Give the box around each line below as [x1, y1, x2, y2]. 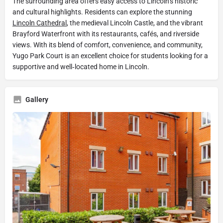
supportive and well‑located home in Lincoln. [12, 63, 149, 71]
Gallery [25, 96, 48, 104]
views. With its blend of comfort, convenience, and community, [12, 41, 203, 49]
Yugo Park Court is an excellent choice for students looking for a [12, 52, 208, 60]
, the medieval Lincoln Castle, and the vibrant [67, 19, 203, 27]
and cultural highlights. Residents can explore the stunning [12, 8, 192, 16]
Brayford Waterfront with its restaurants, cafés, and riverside [12, 30, 199, 38]
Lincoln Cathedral [12, 19, 67, 27]
